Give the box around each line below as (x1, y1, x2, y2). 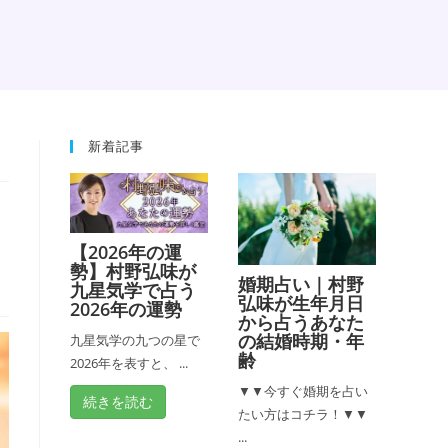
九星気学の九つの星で (70, 331, 200, 350)
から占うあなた (238, 310, 364, 334)
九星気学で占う (70, 278, 196, 303)
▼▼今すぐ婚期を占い (238, 382, 368, 400)
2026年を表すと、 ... (70, 354, 188, 373)
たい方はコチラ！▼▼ (238, 405, 368, 423)
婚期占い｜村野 (238, 272, 364, 296)
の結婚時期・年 (238, 329, 364, 353)
